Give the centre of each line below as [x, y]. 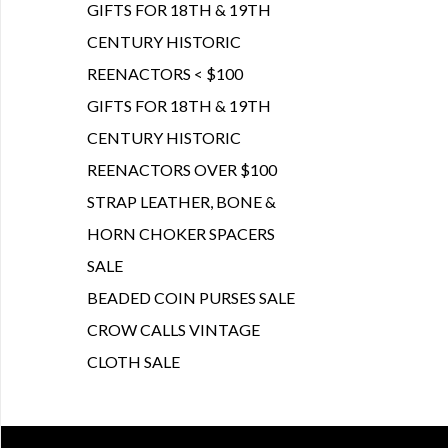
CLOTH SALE [133, 361]
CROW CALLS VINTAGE [173, 329]
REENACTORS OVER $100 [182, 169]
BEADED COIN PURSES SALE [191, 297]
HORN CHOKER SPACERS [181, 233]
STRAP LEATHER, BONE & [181, 201]
